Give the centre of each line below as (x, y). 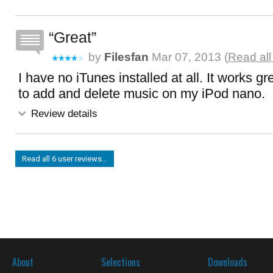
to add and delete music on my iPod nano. (142, 94)
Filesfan (126, 57)
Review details (63, 113)
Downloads (228, 262)
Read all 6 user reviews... (65, 159)
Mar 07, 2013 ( (188, 57)
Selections (121, 262)
